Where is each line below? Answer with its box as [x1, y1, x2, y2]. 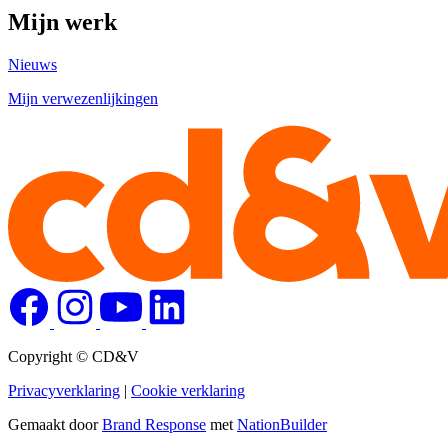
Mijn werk [8, 9, 117, 36]
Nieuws [8, 56, 57, 74]
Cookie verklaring [131, 382, 245, 400]
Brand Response [102, 416, 206, 434]
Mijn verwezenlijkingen [8, 90, 158, 108]
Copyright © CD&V [8, 348, 139, 366]
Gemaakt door [8, 416, 102, 434]
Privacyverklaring [8, 382, 120, 400]
